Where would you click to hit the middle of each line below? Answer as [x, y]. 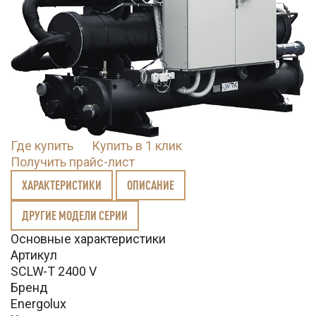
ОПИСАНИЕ [151, 185]
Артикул [34, 255]
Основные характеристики [88, 239]
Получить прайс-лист [73, 162]
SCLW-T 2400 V [54, 272]
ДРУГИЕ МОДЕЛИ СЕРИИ [75, 215]
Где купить [42, 146]
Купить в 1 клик [137, 146]
